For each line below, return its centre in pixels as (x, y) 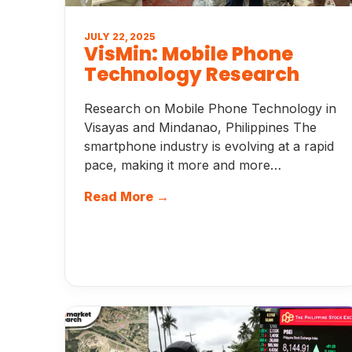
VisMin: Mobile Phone (189, 54)
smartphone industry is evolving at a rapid (209, 146)
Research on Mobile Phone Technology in (210, 108)
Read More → (126, 196)
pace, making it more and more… (183, 165)
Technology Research (192, 74)
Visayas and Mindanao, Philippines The (200, 127)
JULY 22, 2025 (120, 37)
